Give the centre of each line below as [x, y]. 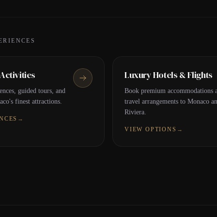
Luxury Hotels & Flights [169, 75]
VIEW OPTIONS [151, 129]
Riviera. [135, 112]
